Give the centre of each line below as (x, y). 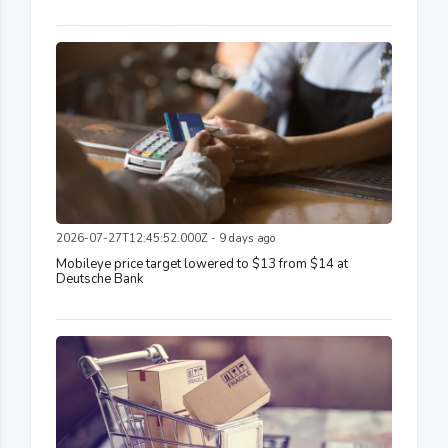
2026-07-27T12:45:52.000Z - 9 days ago (165, 238)
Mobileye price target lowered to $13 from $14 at (202, 263)
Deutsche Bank (99, 278)
